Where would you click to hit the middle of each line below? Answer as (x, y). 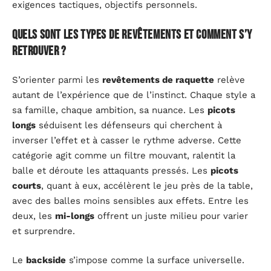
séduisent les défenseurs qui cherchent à (129, 126)
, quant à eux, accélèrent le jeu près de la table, (147, 186)
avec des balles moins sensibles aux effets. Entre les (130, 201)
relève (230, 80)
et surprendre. (44, 231)
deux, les (34, 216)
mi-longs (75, 216)
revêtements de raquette (158, 80)
